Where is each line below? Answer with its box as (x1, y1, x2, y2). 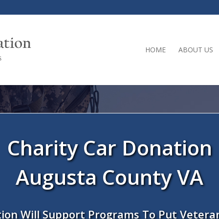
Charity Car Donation (7, 133, 212, 161)
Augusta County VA (16, 163, 203, 191)
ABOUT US (178, 45, 213, 54)
